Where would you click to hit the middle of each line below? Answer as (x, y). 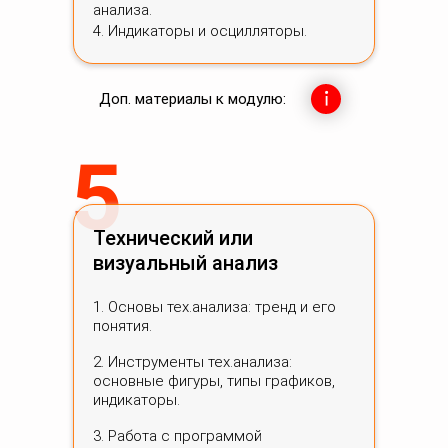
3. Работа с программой (177, 436)
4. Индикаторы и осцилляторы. (200, 31)
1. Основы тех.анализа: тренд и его (214, 307)
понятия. (122, 326)
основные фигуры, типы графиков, (214, 381)
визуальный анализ (185, 263)
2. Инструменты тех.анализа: (192, 362)
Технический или (173, 238)
